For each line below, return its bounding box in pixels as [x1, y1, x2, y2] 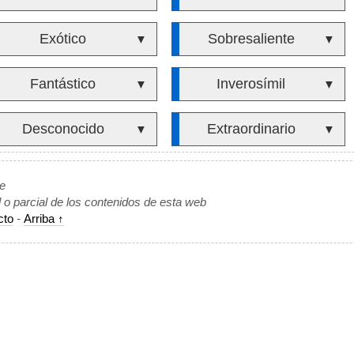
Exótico [40, 31, 87, 47]
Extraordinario [206, 121, 296, 137]
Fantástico [30, 76, 96, 92]
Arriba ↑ [24, 212, 64, 225]
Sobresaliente [207, 31, 295, 47]
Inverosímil [217, 76, 286, 92]
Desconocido [21, 121, 104, 137]
